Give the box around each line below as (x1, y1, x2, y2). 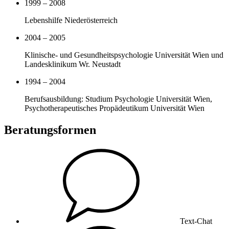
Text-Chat (180, 216, 212, 225)
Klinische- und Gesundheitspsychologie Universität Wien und (25, 51, 223, 59)
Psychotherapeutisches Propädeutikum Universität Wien (25, 104, 204, 112)
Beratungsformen (4, 123, 96, 136)
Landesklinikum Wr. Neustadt (25, 60, 121, 68)
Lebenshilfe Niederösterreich (25, 16, 118, 25)
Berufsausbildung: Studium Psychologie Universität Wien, (25, 95, 212, 103)
